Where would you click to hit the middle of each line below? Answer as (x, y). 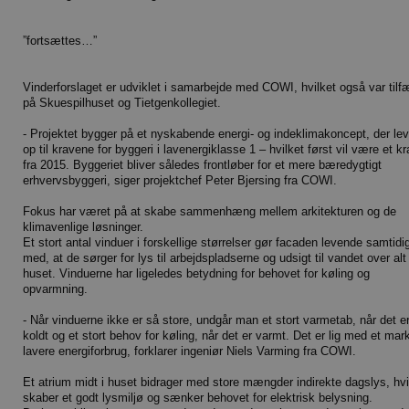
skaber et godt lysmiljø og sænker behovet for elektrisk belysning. (198, 398)
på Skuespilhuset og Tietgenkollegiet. (122, 103)
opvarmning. (55, 289)
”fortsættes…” (60, 41)
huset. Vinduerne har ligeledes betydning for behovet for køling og (196, 274)
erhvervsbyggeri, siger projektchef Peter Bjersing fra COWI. (180, 181)
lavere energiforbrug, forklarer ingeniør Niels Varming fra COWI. (189, 351)
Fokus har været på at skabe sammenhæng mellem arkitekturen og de (210, 212)
